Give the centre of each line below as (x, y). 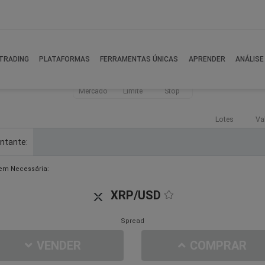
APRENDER (207, 59)
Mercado (93, 91)
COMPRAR (218, 246)
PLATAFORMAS (64, 59)
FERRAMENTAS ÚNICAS (139, 59)
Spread (132, 221)
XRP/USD (136, 195)
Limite (132, 91)
